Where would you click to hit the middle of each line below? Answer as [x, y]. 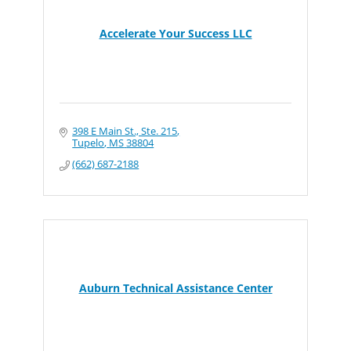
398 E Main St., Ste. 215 [125, 131]
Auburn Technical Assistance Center [175, 288]
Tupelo [89, 143]
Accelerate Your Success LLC [175, 33]
